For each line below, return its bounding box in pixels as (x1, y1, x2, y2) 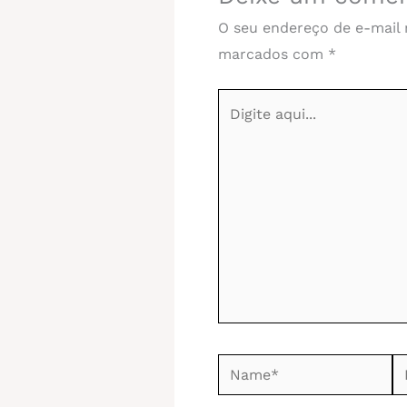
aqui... (217, 118, 258, 136)
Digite (217, 92, 258, 110)
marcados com (218, 45, 328, 63)
